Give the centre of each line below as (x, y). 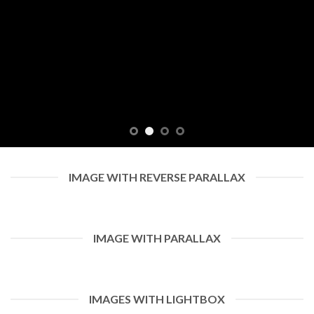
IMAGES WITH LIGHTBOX (157, 299)
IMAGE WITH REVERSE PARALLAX (157, 177)
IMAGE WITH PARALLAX (157, 238)
